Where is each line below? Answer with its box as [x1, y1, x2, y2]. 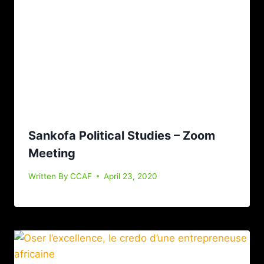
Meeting [28, 146, 75, 160]
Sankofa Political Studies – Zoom [28, 128, 215, 143]
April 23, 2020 [104, 171, 158, 181]
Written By [28, 171, 68, 181]
